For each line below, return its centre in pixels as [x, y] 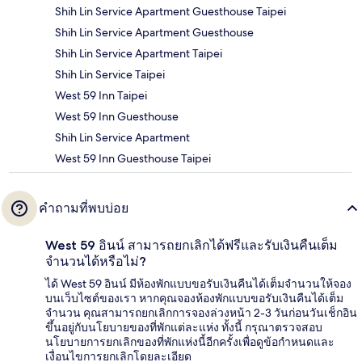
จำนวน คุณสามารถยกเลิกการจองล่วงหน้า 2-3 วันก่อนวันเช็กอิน [201, 313]
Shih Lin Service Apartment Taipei [139, 54]
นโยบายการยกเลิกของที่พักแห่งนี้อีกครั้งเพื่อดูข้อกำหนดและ [190, 342]
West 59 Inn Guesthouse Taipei [133, 159]
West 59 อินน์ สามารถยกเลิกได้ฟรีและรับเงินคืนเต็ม [192, 246]
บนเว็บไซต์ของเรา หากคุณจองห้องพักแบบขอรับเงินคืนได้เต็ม [194, 299]
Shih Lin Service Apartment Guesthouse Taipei [170, 12]
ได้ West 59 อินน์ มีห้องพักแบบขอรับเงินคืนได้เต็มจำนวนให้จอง [198, 284]
